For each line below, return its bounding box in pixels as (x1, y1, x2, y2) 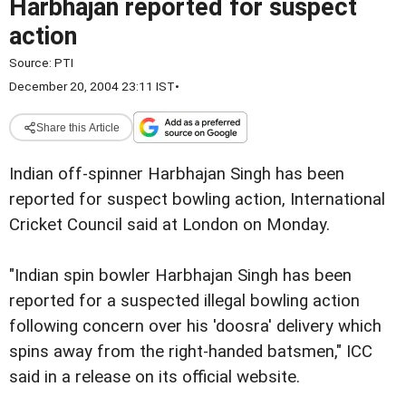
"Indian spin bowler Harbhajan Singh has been (9, 266, 352, 286)
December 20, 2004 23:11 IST (9, 79, 175, 93)
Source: (9, 55, 54, 70)
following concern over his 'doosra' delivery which (9, 316, 382, 337)
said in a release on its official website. (9, 367, 300, 388)
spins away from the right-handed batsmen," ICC (9, 342, 372, 362)
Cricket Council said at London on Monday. (9, 215, 330, 235)
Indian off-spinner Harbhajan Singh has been (9, 164, 344, 184)
